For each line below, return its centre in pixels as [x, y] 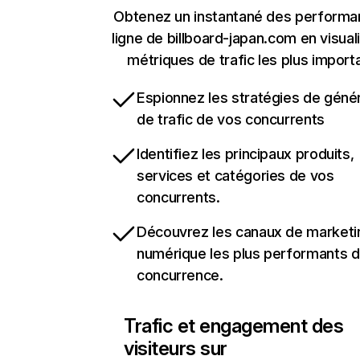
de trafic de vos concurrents [231, 119]
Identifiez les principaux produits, [245, 154]
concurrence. [180, 275]
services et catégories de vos [235, 176]
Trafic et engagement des [234, 326]
